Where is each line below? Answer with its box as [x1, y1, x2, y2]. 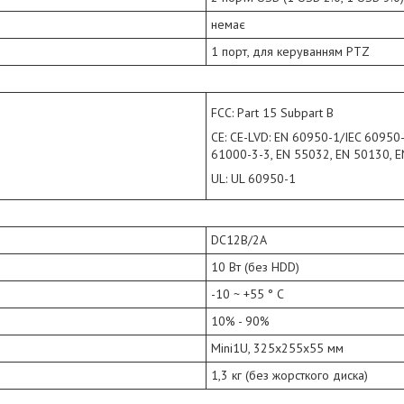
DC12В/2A [211, 232, 267, 249]
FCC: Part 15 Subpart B [211, 105, 334, 122]
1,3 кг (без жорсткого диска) [211, 367, 368, 384]
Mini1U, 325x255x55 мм [211, 340, 344, 357]
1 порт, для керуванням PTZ [211, 43, 370, 60]
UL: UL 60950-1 [211, 170, 296, 188]
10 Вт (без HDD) [211, 259, 299, 276]
